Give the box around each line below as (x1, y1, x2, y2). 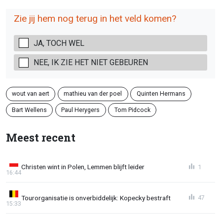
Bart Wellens (12, 106, 47, 113)
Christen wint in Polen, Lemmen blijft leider (21, 163, 145, 171)
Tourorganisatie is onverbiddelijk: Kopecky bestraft (21, 193, 171, 202)
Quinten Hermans (136, 90, 185, 98)
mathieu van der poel (64, 90, 122, 98)
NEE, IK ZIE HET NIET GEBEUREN (34, 58, 148, 68)
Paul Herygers (61, 106, 100, 113)
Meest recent (6, 130, 75, 145)
